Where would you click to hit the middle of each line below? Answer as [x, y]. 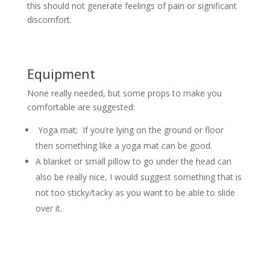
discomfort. [49, 20]
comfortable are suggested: [81, 107]
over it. [49, 208]
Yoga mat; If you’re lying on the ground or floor [129, 130]
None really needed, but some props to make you [124, 93]
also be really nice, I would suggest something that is [138, 177]
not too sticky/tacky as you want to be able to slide [135, 193]
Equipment [61, 74]
